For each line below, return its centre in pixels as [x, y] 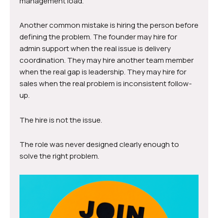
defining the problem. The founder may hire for [98, 37]
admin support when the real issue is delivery [95, 49]
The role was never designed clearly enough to [99, 144]
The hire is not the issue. [61, 120]
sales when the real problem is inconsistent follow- [106, 84]
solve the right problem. [59, 156]
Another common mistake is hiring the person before [109, 25]
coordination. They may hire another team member [107, 60]
